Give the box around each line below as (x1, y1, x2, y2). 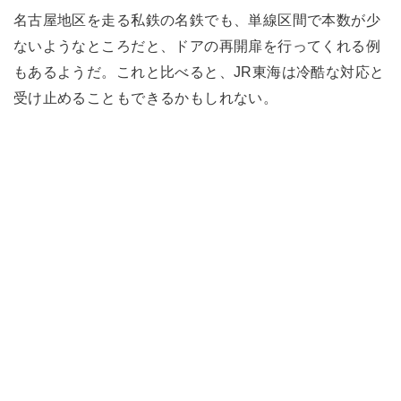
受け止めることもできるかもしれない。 (13, 89, 278, 106)
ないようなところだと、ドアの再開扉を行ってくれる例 (13, 37, 381, 54)
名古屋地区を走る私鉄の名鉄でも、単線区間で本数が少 (13, 11, 381, 28)
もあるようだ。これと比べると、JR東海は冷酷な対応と (13, 63, 385, 80)
